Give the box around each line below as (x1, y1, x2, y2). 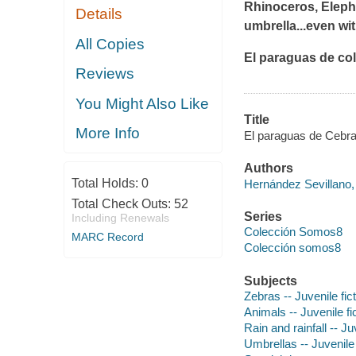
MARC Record (71, 230, 144, 243)
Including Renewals (71, 211, 169, 224)
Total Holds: (71, 176, 141, 190)
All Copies (75, 35, 145, 52)
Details (75, 6, 123, 23)
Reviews (75, 65, 135, 83)
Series (243, 209, 282, 223)
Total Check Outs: (71, 196, 174, 211)
